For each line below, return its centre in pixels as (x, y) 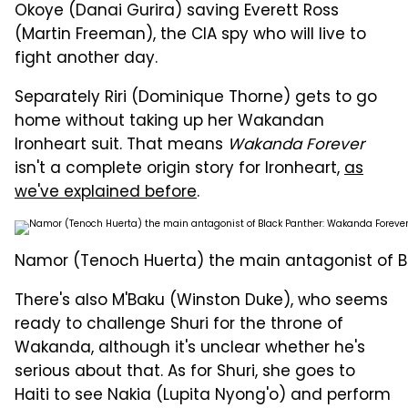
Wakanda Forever (296, 146)
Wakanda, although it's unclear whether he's (190, 349)
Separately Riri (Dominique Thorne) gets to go (196, 99)
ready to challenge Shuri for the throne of (179, 326)
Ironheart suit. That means (121, 146)
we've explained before (106, 194)
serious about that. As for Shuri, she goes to (185, 373)
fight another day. (86, 60)
